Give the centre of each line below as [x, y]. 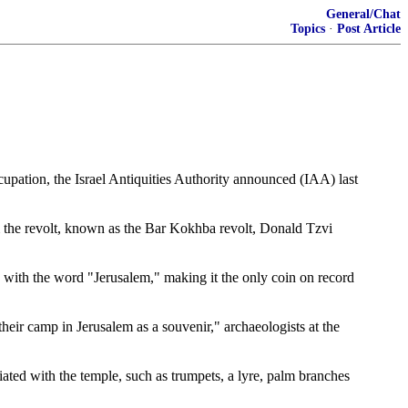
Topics [308, 29]
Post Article [369, 29]
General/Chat [363, 14]
